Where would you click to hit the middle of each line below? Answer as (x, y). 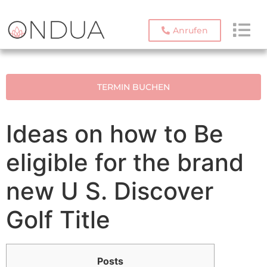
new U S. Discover (110, 191)
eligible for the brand (125, 163)
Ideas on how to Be (115, 134)
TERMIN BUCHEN (133, 87)
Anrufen (190, 30)
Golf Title (58, 220)
